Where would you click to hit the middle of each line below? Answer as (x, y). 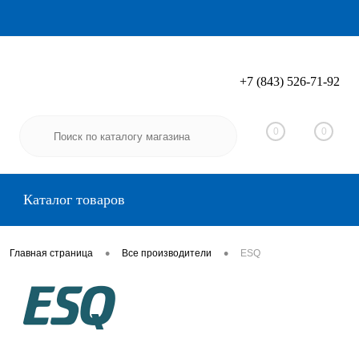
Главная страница (51, 254)
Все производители (167, 254)
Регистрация (307, 92)
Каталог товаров (72, 200)
